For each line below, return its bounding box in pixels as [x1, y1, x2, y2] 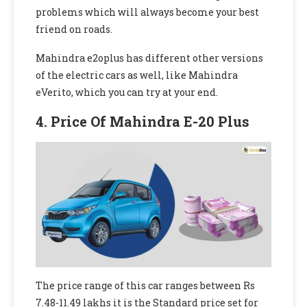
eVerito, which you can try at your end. [36, 86, 220, 99]
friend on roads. [36, 23, 112, 36]
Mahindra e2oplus [36, 51, 124, 65]
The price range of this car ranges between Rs [36, 279, 255, 293]
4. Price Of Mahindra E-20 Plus [36, 112, 249, 131]
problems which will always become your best [36, 5, 259, 19]
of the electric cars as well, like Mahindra [36, 69, 238, 82]
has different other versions [126, 51, 263, 65]
